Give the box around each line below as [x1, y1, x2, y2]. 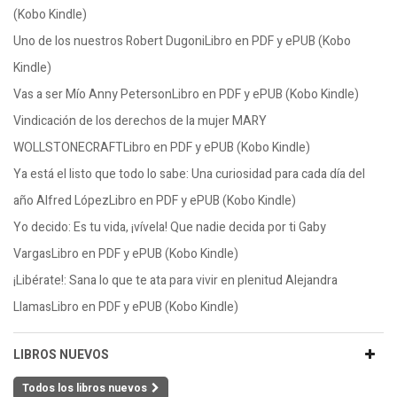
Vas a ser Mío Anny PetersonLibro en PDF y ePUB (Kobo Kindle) [13, 85, 359, 104]
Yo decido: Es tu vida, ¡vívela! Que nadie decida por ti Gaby [13, 218, 326, 237]
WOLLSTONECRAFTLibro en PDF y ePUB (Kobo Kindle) [13, 138, 310, 157]
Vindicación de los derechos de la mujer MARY [13, 112, 267, 130]
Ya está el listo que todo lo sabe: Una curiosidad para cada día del [13, 165, 365, 183]
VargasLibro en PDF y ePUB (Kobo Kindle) [13, 245, 238, 263]
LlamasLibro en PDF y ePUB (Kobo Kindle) [13, 298, 238, 316]
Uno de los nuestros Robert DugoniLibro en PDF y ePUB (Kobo [13, 32, 351, 51]
